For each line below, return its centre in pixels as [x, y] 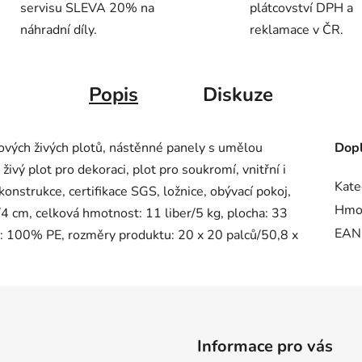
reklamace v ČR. [297, 30]
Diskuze [238, 95]
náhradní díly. [58, 30]
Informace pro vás [265, 347]
